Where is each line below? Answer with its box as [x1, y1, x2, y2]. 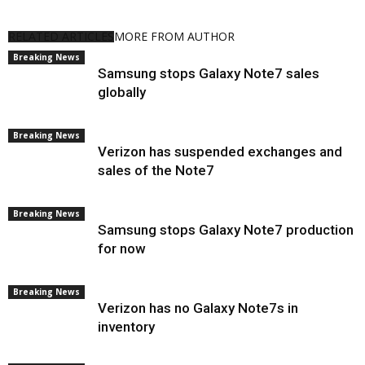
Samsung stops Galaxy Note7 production [98, 221, 354, 238]
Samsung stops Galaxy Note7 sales [98, 64, 319, 81]
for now [98, 240, 146, 257]
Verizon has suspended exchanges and [98, 143, 342, 160]
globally [98, 83, 146, 100]
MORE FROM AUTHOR [114, 28, 235, 44]
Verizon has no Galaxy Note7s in [98, 299, 298, 316]
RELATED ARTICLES [8, 28, 114, 44]
